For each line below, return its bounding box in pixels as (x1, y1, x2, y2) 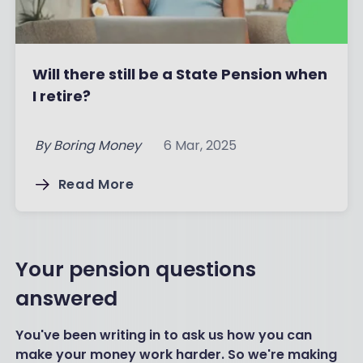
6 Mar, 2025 (163, 136, 237, 156)
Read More (58, 175, 135, 194)
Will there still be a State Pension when (32, 64, 327, 85)
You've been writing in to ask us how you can (15, 326, 312, 345)
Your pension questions (15, 255, 256, 284)
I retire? (32, 86, 91, 107)
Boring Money (53, 136, 141, 156)
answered (15, 284, 117, 314)
